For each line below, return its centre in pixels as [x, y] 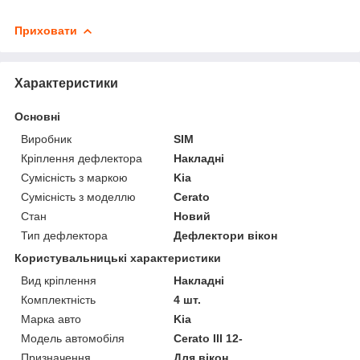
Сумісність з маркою [74, 177]
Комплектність [58, 299]
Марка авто [51, 319]
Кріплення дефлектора [82, 158]
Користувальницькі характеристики [118, 258]
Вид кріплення [59, 280]
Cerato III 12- [209, 338]
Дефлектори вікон [226, 235]
